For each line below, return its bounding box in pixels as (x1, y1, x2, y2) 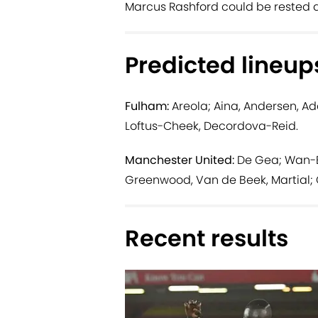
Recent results (125, 221, 288, 254)
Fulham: (125, 97, 169, 114)
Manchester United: (125, 151, 237, 168)
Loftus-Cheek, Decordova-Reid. (125, 117, 298, 134)
